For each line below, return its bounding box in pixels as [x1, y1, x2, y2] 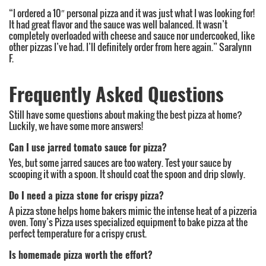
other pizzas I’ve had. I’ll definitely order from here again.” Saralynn [9, 40, 252, 54]
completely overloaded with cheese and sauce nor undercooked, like [9, 28, 255, 43]
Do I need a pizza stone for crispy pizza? [9, 187, 164, 203]
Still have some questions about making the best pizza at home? [9, 107, 242, 122]
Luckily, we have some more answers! [9, 119, 143, 133]
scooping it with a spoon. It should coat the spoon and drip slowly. [9, 167, 245, 181]
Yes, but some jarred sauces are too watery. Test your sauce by [9, 156, 232, 170]
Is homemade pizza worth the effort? [9, 246, 153, 262]
